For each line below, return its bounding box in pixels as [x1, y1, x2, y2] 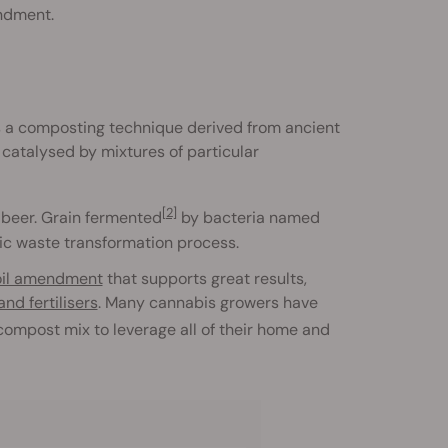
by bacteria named [176, 207, 320, 229]
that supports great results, [102, 267, 307, 289]
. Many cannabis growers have [97, 291, 318, 313]
